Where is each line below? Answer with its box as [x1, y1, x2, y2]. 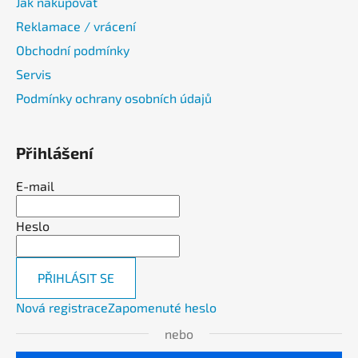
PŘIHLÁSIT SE [38, 269, 114, 285]
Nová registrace [16, 299, 108, 315]
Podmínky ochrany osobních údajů [16, 89, 212, 105]
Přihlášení [16, 142, 93, 162]
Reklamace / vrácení [16, 18, 136, 34]
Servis [16, 66, 51, 82]
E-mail [16, 177, 54, 193]
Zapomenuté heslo [108, 299, 217, 315]
